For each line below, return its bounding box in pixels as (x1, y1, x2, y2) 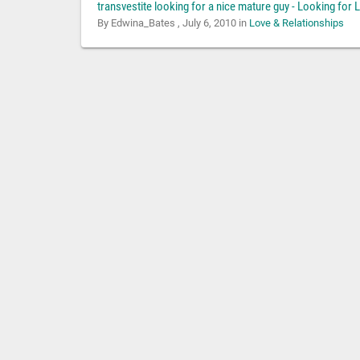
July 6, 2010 (182, 17, 236, 30)
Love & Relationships (248, 17, 344, 30)
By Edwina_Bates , (96, 17, 182, 30)
